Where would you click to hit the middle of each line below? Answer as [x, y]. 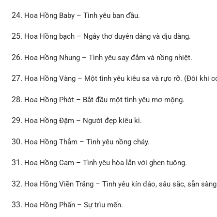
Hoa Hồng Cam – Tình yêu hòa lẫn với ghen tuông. [106, 163]
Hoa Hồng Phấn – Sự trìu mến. [74, 205]
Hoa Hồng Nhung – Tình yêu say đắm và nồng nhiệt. [108, 57]
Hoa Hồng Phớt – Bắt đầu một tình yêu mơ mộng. [105, 100]
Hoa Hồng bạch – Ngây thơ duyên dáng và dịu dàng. [108, 37]
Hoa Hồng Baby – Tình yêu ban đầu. [82, 15]
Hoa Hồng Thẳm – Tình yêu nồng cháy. [87, 142]
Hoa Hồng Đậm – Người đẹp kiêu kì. [83, 121]
